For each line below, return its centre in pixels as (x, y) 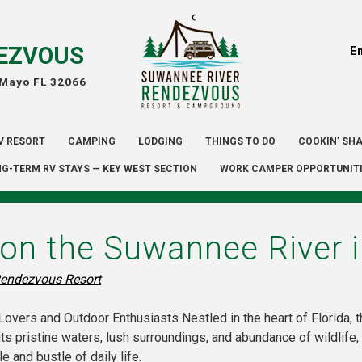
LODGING (160, 142)
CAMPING (91, 142)
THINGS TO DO (240, 142)
